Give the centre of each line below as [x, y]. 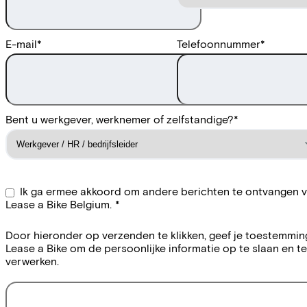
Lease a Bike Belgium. [59, 204]
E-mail [21, 43]
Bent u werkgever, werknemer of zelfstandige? [120, 119]
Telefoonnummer [219, 43]
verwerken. [34, 260]
